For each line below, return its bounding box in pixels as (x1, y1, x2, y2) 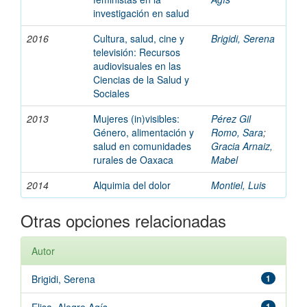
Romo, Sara (211, 125, 263, 139)
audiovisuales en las (93, 59, 181, 73)
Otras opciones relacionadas (21, 208, 226, 232)
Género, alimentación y (93, 125, 194, 139)
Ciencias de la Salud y (93, 73, 189, 86)
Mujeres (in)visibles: (93, 112, 180, 125)
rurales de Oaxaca (93, 153, 173, 167)
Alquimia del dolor (93, 178, 171, 192)
